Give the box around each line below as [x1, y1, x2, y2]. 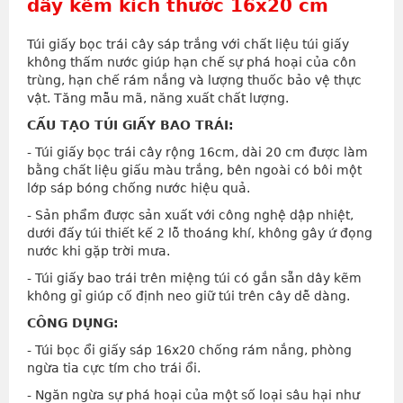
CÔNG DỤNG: [27, 316, 119, 331]
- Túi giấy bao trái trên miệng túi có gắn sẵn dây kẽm [27, 271, 362, 286]
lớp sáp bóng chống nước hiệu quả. [27, 181, 250, 196]
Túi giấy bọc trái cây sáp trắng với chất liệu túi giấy [27, 37, 349, 52]
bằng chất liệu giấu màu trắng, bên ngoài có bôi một [27, 163, 362, 178]
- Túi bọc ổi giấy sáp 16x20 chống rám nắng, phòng [27, 343, 352, 358]
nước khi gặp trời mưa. [27, 244, 170, 259]
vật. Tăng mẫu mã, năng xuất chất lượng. [27, 91, 289, 106]
